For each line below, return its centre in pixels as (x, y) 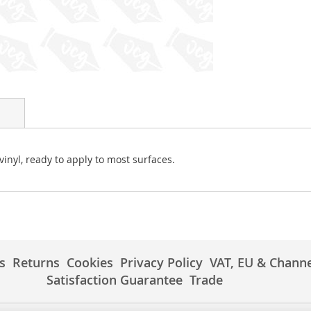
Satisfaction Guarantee (115, 280)
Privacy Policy (161, 262)
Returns (36, 262)
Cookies (90, 262)
